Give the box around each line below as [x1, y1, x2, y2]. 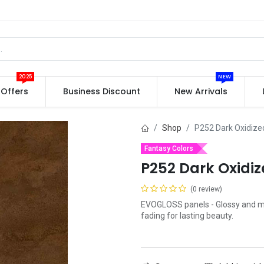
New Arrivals [174, 85, 228, 97]
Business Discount [62, 85, 140, 97]
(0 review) [190, 185, 222, 193]
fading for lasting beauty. [141, 211, 233, 220]
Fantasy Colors [144, 144, 193, 153]
